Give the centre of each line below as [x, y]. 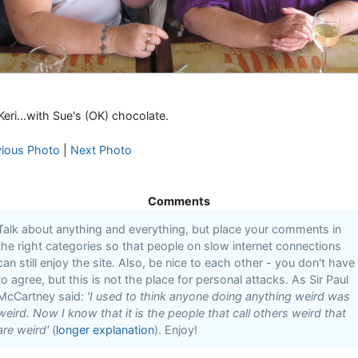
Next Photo [101, 150]
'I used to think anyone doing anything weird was [219, 296]
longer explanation [105, 330]
